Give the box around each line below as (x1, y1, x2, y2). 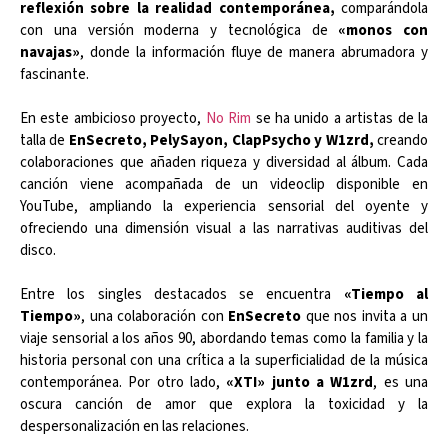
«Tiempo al (331, 284, 429, 306)
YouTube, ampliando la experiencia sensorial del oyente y (20, 196, 428, 218)
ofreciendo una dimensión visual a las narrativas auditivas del (20, 218, 428, 240)
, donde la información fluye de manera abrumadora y (80, 42, 428, 64)
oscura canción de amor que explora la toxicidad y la (20, 394, 428, 416)
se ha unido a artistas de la (251, 108, 429, 130)
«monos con (338, 20, 428, 42)
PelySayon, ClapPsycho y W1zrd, (150, 130, 374, 152)
